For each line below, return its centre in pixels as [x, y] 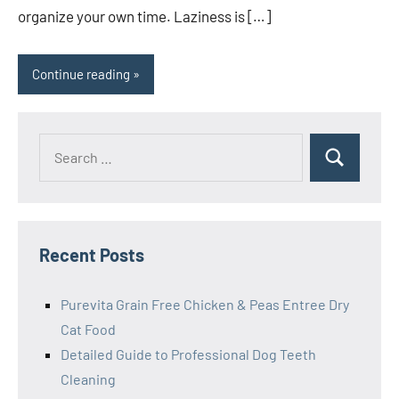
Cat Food [88, 329]
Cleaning [88, 379]
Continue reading [81, 74]
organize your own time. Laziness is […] [144, 16]
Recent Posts [92, 254]
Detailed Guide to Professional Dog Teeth [188, 354]
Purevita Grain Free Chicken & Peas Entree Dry [205, 304]
